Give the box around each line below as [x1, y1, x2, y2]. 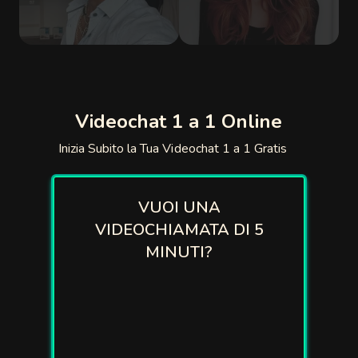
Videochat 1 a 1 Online [75, 109, 283, 134]
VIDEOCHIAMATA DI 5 [94, 219, 264, 241]
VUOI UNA [137, 197, 221, 218]
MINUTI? [145, 241, 213, 263]
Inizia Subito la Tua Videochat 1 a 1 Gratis [58, 140, 287, 157]
